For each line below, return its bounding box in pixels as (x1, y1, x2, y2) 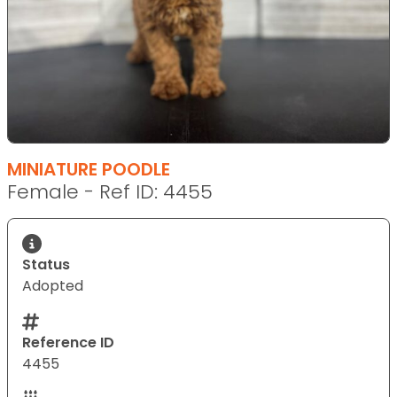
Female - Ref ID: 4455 (7, 177, 213, 206)
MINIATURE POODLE (7, 156, 170, 182)
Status (22, 253, 70, 275)
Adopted (22, 275, 83, 296)
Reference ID (22, 331, 114, 353)
